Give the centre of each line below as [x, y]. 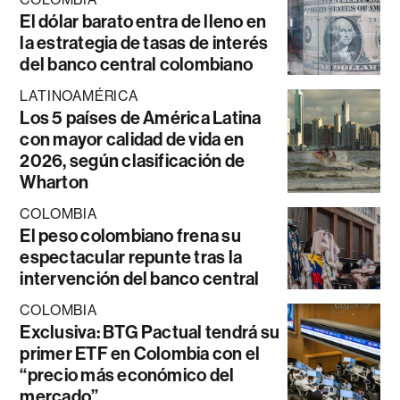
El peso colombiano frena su [130, 235]
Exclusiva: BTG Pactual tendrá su [150, 332]
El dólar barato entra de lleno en [143, 21]
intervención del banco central [140, 278]
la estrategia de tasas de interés [144, 42]
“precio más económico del [127, 375]
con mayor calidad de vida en [132, 139]
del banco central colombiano [137, 64]
